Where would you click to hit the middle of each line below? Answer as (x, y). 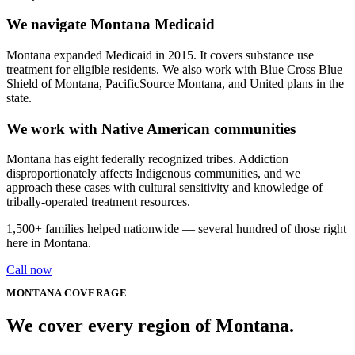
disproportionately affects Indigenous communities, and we (153, 174)
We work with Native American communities (151, 128)
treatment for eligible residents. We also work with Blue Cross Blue (174, 69)
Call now (29, 270)
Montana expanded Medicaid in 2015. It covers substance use (160, 55)
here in (25, 243)
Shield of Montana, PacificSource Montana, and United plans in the (175, 83)
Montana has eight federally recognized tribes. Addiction (147, 159)
